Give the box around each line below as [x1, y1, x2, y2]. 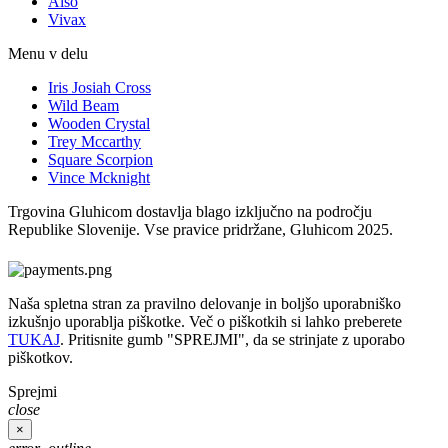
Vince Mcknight [48, 168, 150, 186]
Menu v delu [8, 44, 88, 62]
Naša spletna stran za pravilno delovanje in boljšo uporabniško [8, 294, 401, 312]
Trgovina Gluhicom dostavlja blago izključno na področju [8, 202, 372, 220]
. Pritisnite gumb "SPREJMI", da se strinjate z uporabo [60, 330, 405, 348]
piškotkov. [8, 348, 73, 366]
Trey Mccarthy [48, 132, 141, 150]
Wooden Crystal [48, 114, 150, 132]
